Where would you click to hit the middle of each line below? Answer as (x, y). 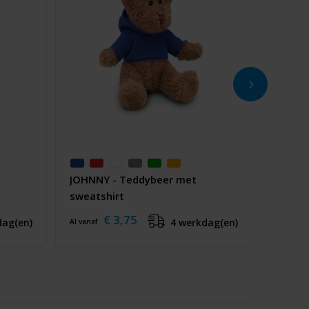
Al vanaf (84, 221)
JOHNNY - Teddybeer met (133, 179)
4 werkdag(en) (204, 222)
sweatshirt (97, 196)
